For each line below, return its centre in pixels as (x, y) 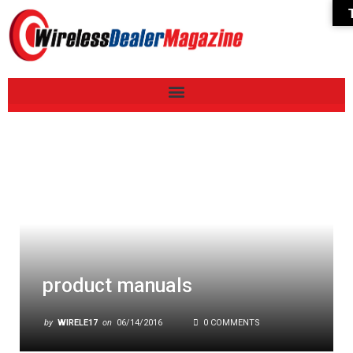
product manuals (117, 285)
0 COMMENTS (230, 322)
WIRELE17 (78, 322)
